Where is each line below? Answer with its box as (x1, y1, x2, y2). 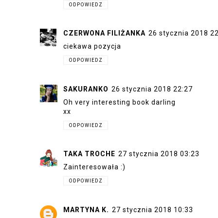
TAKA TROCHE (63, 150, 115, 158)
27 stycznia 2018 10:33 (112, 205, 193, 214)
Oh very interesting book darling (63, 98, 176, 106)
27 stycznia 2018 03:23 (118, 150, 200, 158)
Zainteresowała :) (63, 163, 126, 171)
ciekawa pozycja (63, 42, 121, 50)
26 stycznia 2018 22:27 (111, 85, 193, 93)
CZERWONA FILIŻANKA (63, 29, 145, 37)
